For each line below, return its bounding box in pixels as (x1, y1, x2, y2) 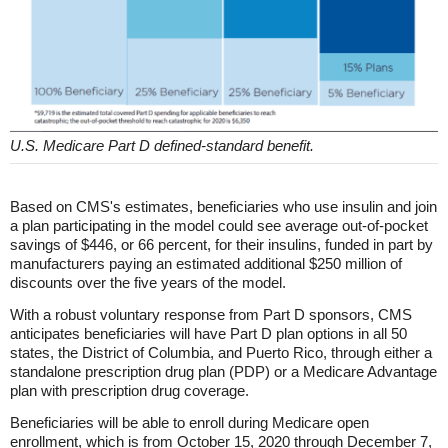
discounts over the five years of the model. (10, 273, 286, 291)
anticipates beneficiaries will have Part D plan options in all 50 (10, 324, 407, 342)
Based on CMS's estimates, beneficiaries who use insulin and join (10, 197, 437, 215)
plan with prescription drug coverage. (10, 381, 249, 399)
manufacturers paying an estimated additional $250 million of (10, 254, 402, 272)
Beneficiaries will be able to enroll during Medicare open (10, 413, 369, 431)
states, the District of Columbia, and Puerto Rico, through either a (10, 343, 432, 361)
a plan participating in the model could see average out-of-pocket (10, 216, 428, 234)
